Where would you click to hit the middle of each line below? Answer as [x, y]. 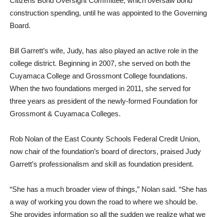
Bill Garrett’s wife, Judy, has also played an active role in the [104, 51]
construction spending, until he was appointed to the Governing [108, 13]
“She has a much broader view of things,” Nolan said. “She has [108, 189]
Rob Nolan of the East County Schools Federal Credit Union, [105, 139]
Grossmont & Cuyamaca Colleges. [65, 114]
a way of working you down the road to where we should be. [104, 202]
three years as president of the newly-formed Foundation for [104, 101]
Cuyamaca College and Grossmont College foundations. [99, 76]
